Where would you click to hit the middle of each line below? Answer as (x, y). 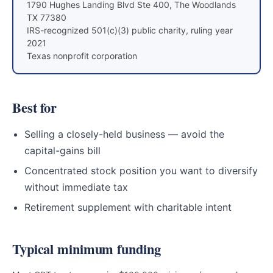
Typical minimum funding (87, 249)
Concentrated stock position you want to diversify (141, 171)
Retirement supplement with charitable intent (128, 207)
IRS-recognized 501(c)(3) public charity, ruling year (130, 30)
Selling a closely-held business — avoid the (124, 134)
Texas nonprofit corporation (82, 56)
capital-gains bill (62, 151)
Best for (35, 108)
